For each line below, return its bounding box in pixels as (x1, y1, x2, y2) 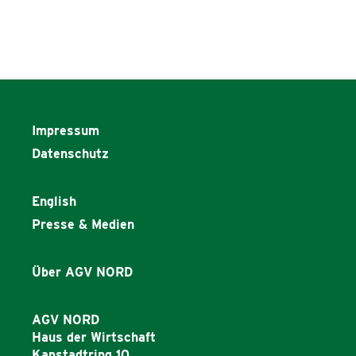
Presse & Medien (32, 216, 134, 232)
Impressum (32, 123, 99, 139)
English (32, 194, 76, 210)
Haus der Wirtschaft (32, 330, 156, 346)
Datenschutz (32, 145, 109, 161)
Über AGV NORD (32, 265, 133, 281)
